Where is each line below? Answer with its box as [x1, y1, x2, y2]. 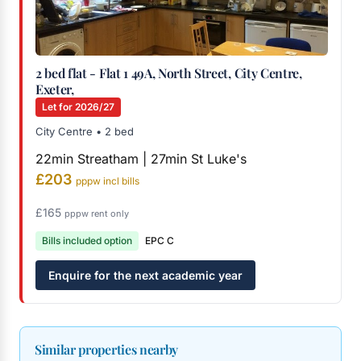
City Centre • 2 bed [35, 125, 134, 138]
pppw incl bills [76, 175, 139, 187]
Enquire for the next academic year [48, 268, 243, 282]
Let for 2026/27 [42, 101, 114, 113]
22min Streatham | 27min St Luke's [35, 151, 247, 167]
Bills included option [42, 234, 132, 247]
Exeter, [35, 81, 74, 98]
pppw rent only [64, 208, 129, 219]
